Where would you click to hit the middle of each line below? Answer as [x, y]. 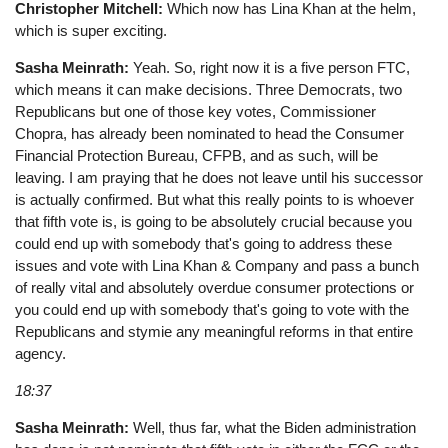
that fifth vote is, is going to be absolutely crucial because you [214, 221]
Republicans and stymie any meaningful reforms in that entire [214, 331]
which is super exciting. [91, 30]
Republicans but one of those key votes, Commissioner [196, 111]
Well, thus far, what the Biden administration [273, 428]
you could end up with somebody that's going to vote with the [212, 309]
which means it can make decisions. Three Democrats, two [209, 89]
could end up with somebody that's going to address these [204, 243]
